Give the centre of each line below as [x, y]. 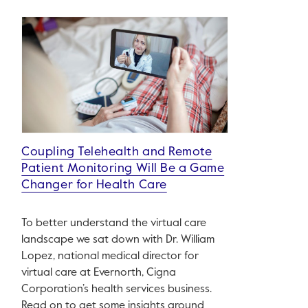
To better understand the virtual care [114, 224]
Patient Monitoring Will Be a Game [123, 169]
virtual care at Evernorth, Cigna [99, 273]
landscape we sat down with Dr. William [118, 240]
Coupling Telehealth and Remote [117, 152]
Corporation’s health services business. [117, 290]
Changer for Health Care [94, 185]
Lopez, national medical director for [110, 257]
